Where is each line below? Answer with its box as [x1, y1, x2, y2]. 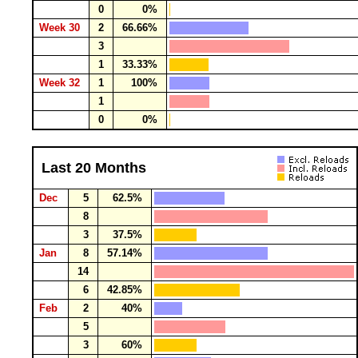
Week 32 [36, 77, 86, 89]
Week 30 [36, 22, 86, 34]
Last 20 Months [42, 160, 146, 176]
